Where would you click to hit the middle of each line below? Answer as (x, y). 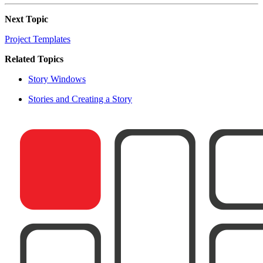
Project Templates (38, 39)
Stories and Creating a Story (80, 99)
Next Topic (26, 19)
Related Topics (34, 59)
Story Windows (57, 79)
